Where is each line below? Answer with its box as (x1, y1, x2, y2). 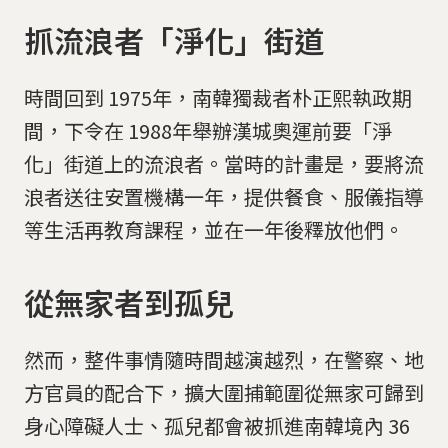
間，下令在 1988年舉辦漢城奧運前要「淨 (24, 115, 392, 145)
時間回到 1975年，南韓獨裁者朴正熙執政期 (24, 82, 412, 112)
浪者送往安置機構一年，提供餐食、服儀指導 (24, 181, 424, 211)
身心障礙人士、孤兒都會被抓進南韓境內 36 (24, 411, 410, 441)
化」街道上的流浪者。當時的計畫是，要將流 (24, 148, 424, 178)
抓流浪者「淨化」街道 (24, 18, 324, 63)
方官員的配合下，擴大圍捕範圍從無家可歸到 (24, 378, 424, 408)
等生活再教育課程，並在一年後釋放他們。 (24, 214, 404, 244)
